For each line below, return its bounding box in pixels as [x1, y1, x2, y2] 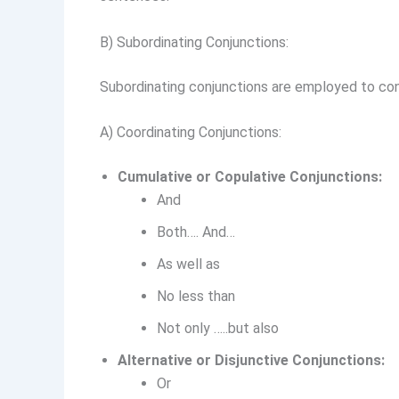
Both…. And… [157, 224, 235, 241]
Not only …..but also [157, 320, 279, 338]
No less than [157, 288, 235, 305]
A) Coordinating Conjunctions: [100, 124, 281, 142]
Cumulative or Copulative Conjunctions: [118, 168, 382, 186]
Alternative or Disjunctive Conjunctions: [118, 352, 385, 370]
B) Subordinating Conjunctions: [100, 33, 289, 51]
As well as [157, 256, 220, 273]
